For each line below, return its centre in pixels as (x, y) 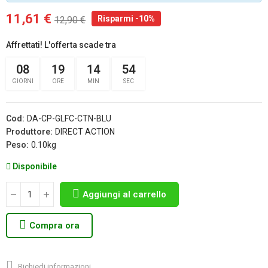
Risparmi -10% (126, 19)
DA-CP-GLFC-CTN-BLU (69, 118)
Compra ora (54, 226)
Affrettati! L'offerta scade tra (61, 45)
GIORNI (22, 81)
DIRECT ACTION (85, 132)
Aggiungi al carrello (124, 194)
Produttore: (30, 132)
